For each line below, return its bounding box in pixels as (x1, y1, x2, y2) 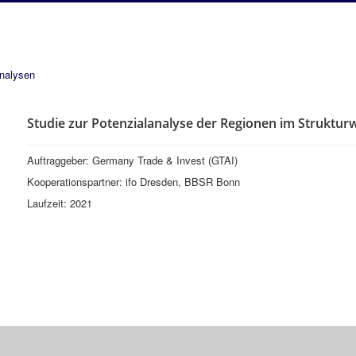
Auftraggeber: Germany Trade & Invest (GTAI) (27, 153, 238, 168)
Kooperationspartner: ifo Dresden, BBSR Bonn (27, 174, 240, 189)
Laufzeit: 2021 (27, 195, 92, 211)
